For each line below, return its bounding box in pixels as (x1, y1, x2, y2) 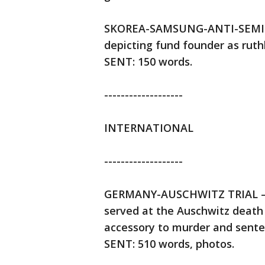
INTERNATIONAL (104, 121, 193, 135)
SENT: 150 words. (104, 54, 192, 69)
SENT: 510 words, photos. (104, 237, 234, 251)
